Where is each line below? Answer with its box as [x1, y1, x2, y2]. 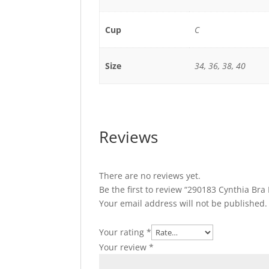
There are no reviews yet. [99, 170, 201, 182]
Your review [99, 241, 150, 253]
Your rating [99, 226, 147, 238]
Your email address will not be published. [99, 198, 268, 210]
